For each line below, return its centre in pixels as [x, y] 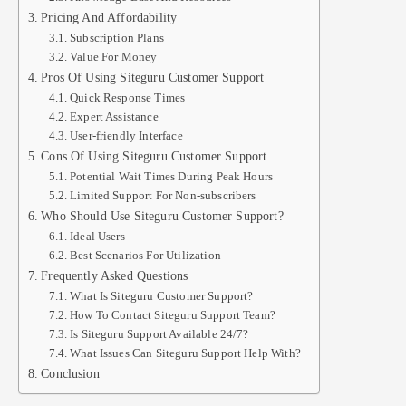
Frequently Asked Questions [115, 275]
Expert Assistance [114, 116]
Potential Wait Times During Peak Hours [172, 176]
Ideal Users [97, 236]
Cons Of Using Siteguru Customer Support [154, 155]
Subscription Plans [117, 37]
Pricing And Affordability [109, 17]
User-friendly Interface [126, 135]
